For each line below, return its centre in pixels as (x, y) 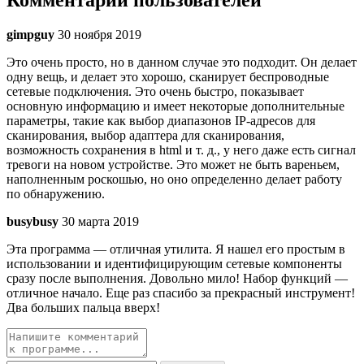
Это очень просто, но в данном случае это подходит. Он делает (182, 62)
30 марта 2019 (100, 221)
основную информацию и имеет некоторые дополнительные (175, 106)
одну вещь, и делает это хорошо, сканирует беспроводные (168, 77)
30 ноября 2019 (100, 35)
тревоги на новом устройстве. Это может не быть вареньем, (173, 165)
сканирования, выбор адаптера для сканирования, (145, 135)
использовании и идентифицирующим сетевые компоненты (174, 264)
